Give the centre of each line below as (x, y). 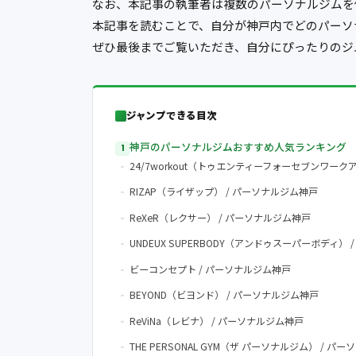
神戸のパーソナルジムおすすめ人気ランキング (238, 147)
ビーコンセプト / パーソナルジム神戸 (210, 269)
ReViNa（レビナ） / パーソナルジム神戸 (217, 321)
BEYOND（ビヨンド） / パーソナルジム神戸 (224, 295)
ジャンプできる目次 (172, 116)
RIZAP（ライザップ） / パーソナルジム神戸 (224, 192)
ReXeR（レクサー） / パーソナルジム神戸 (220, 217)
